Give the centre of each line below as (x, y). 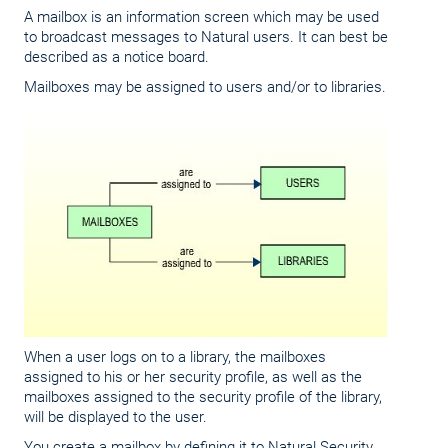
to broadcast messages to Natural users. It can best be (206, 37)
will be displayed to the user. (115, 417)
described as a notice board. (116, 57)
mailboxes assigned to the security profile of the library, (203, 397)
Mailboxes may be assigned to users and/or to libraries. (205, 87)
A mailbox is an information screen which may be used (201, 17)
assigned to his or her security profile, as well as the (193, 377)
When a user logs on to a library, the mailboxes (175, 357)
